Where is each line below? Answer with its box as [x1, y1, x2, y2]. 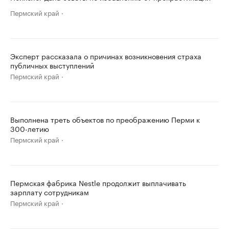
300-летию [10, 123, 49, 134]
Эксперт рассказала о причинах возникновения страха [10, 50, 201, 61]
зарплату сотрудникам [10, 186, 89, 197]
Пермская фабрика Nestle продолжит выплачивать [10, 177, 186, 188]
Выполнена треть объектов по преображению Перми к [10, 113, 200, 125]
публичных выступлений [10, 59, 94, 71]
